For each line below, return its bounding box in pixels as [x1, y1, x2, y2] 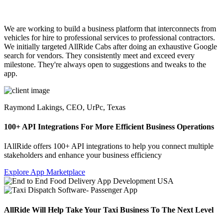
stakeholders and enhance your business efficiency [4, 151, 162, 160]
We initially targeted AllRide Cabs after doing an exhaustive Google [4, 42, 217, 51]
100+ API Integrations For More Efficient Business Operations [4, 122, 214, 131]
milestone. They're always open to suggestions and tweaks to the [4, 60, 206, 69]
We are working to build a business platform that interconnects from [4, 24, 216, 33]
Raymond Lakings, [4, 103, 66, 111]
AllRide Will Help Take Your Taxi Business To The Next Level [4, 205, 214, 214]
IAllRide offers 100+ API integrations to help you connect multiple [4, 142, 214, 151]
